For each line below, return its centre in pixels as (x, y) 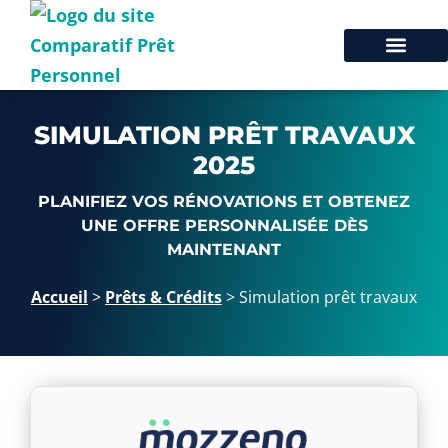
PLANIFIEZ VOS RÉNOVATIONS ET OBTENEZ (224, 201)
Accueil (59, 297)
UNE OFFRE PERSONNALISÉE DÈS (224, 225)
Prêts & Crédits (163, 297)
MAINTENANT (224, 249)
